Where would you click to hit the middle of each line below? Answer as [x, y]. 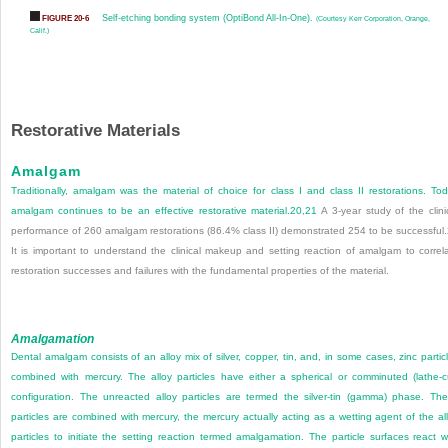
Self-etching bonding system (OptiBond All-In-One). [208, 18]
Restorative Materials [95, 131]
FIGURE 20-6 [64, 18]
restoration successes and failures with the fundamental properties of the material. [200, 271]
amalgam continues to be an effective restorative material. [151, 211]
